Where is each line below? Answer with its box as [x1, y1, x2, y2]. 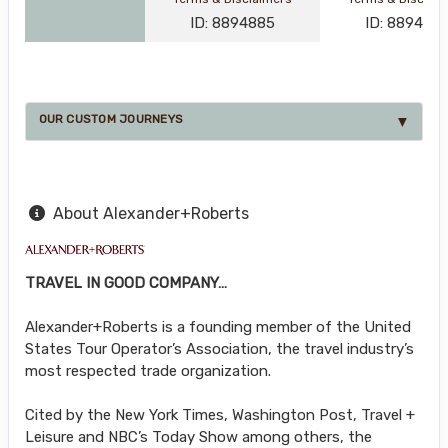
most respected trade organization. [25, 361, 271, 380]
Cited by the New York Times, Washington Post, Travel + [25, 405, 415, 424]
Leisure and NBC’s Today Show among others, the [25, 427, 372, 446]
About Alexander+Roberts [53, 203, 249, 223]
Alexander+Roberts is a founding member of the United [25, 317, 411, 336]
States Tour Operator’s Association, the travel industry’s [25, 339, 414, 358]
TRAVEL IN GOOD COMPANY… [25, 273, 227, 292]
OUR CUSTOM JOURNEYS [38, 112, 184, 127]
